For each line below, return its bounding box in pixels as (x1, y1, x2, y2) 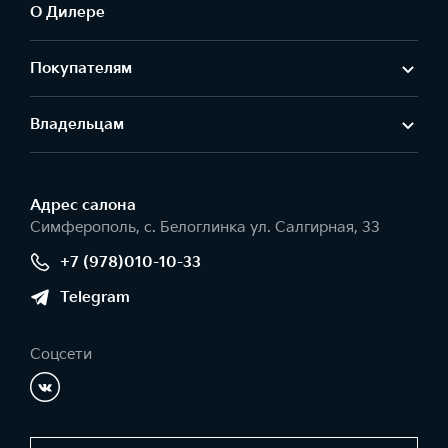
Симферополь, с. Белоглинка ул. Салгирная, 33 (30, 218, 380, 238)
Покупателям (30, 59, 132, 79)
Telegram (60, 287, 130, 307)
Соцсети (30, 345, 92, 365)
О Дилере (30, 3, 105, 23)
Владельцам (30, 115, 124, 135)
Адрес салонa (30, 196, 136, 216)
